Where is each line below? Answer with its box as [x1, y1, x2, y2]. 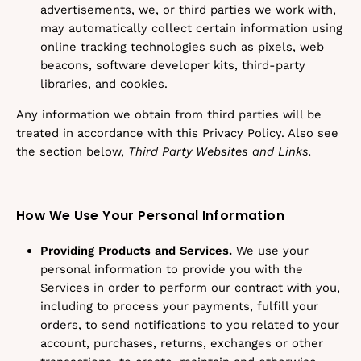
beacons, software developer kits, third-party [40, 58, 305, 73]
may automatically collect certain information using [40, 21, 342, 35]
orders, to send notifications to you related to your [40, 317, 339, 332]
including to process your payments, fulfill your [40, 299, 318, 313]
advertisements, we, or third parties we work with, [40, 2, 336, 17]
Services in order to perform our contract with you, [40, 280, 340, 295]
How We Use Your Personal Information [16, 207, 284, 224]
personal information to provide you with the [40, 262, 303, 276]
